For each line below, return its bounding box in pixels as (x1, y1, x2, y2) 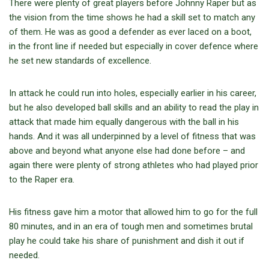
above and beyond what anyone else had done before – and (9, 145, 245, 157)
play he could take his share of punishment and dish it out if (9, 235, 244, 247)
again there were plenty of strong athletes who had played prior (9, 160, 258, 171)
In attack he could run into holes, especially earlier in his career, (9, 88, 256, 99)
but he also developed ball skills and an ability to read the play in (9, 102, 259, 113)
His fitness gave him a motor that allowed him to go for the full (9, 207, 258, 218)
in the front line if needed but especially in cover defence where (9, 41, 258, 52)
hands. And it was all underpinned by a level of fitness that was (9, 131, 256, 142)
